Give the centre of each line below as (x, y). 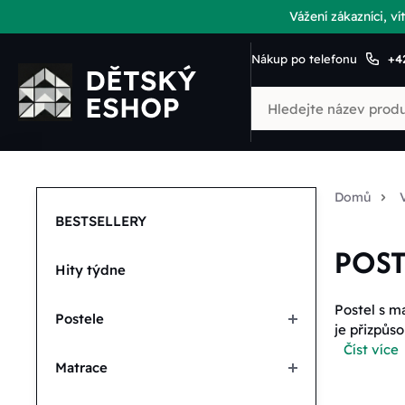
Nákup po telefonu (304, 58)
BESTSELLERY (101, 221)
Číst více (371, 349)
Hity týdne (90, 270)
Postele (80, 319)
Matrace (81, 367)
